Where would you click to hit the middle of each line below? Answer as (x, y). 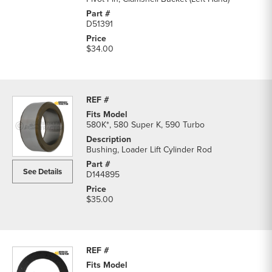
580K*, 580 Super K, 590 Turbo (145, 125)
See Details (42, 172)
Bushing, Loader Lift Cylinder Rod (149, 150)
